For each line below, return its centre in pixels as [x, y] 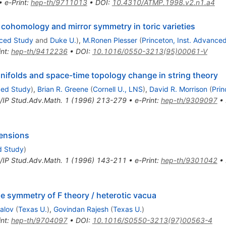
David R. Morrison [178, 89]
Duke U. [63, 40]
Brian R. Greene [63, 89]
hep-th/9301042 [189, 160]
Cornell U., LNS [118, 89]
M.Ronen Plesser [110, 40]
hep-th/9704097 [39, 220]
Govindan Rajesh [81, 209]
